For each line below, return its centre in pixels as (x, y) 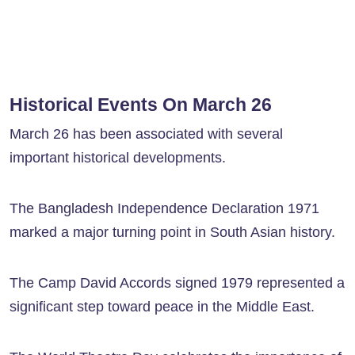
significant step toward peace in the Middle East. (162, 307)
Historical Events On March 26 (141, 105)
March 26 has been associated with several (146, 134)
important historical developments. (118, 158)
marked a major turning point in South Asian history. (172, 233)
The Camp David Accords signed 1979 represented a (177, 283)
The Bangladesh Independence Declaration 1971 (164, 209)
